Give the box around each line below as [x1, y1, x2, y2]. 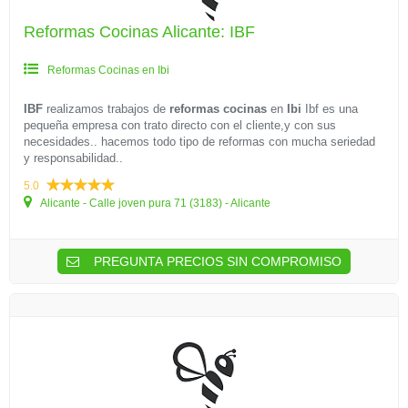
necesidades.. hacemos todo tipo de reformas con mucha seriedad [24, 135, 375, 148]
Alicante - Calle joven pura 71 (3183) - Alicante [38, 197, 270, 209]
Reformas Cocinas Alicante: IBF [24, 23, 255, 41]
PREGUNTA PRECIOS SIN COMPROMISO [90, 254, 342, 269]
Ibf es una [301, 102, 358, 116]
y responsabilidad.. [24, 151, 123, 165]
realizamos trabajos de [43, 102, 169, 116]
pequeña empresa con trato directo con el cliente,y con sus [24, 118, 336, 132]
